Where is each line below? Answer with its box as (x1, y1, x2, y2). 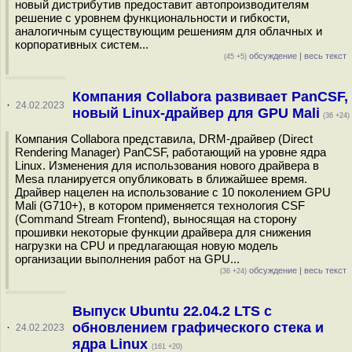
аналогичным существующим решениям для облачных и (15, 24, 322, 38)
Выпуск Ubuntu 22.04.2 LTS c (71, 303, 272, 319)
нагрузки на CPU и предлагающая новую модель (15, 239, 278, 252)
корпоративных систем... (15, 38, 148, 51)
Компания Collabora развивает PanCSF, (71, 89, 348, 104)
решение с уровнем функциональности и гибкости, (15, 11, 290, 24)
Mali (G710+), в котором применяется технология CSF (15, 199, 305, 212)
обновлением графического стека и (71, 320, 324, 335)
